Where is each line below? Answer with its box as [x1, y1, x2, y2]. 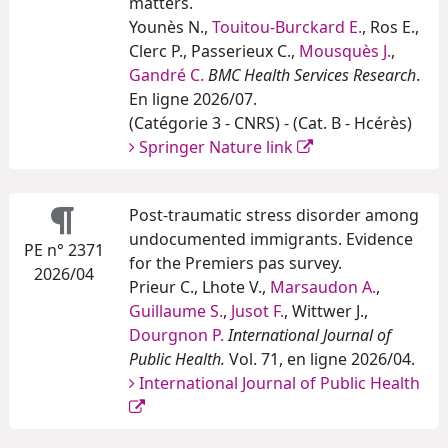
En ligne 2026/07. [129, 88, 257, 111]
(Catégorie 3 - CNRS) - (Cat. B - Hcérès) [129, 112, 412, 135]
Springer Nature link [139, 136, 297, 159]
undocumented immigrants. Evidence [129, 228, 413, 251]
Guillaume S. [129, 300, 223, 323]
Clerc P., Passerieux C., [129, 40, 299, 63]
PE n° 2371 [24, 239, 104, 262]
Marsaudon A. [270, 276, 376, 299]
